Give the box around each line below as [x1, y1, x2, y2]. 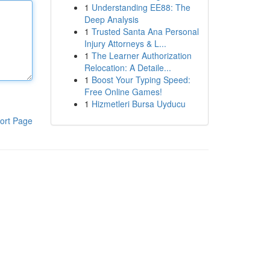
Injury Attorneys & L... [84, 37, 166, 49]
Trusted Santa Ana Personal [91, 25, 199, 37]
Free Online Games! [84, 86, 162, 98]
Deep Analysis [84, 13, 139, 25]
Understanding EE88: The [91, 1, 190, 13]
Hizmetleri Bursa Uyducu [91, 98, 186, 110]
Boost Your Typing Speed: [91, 74, 190, 86]
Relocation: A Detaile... [84, 61, 171, 74]
